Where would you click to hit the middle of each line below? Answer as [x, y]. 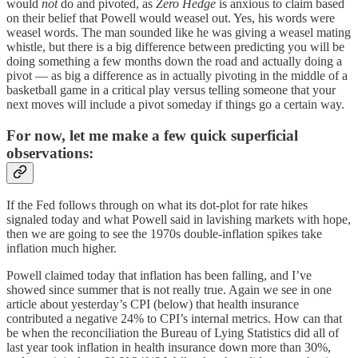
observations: [50, 153]
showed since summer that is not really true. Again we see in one [169, 290]
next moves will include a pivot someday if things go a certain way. [175, 104]
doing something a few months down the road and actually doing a [174, 61]
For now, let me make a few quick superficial [152, 135]
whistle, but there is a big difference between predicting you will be [175, 46]
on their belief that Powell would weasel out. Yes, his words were [171, 18]
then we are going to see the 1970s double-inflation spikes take [164, 234]
